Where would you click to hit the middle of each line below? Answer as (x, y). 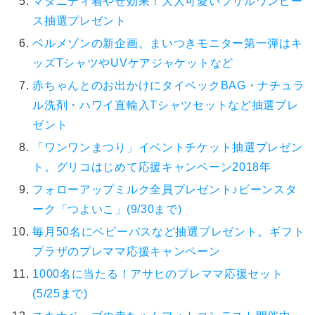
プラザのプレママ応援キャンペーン (127, 252)
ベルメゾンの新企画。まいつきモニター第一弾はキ (168, 44)
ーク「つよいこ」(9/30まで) (107, 210)
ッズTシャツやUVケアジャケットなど (133, 63)
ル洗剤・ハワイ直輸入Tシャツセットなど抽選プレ (166, 105)
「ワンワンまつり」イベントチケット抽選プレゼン (168, 148)
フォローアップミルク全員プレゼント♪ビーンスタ (165, 190)
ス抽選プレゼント (79, 21)
